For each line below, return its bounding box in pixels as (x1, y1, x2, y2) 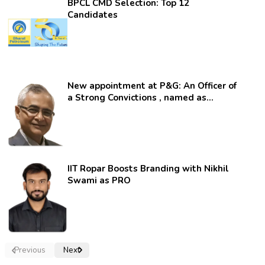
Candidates (67, 9, 118, 21)
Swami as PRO (67, 174, 131, 186)
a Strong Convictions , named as (67, 92, 76, 104)
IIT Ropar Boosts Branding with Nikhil (67, 163, 230, 174)
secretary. (67, 104, 111, 115)
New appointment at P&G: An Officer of (67, 80, 237, 92)
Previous (14, 245, 46, 256)
